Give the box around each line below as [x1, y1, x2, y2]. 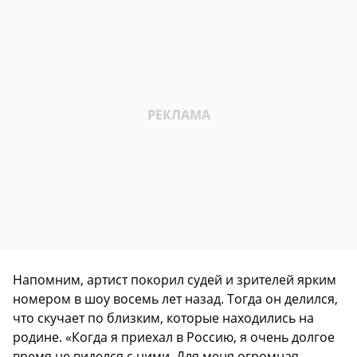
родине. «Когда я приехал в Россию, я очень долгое [13, 328, 335, 346]
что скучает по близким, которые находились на [13, 308, 314, 327]
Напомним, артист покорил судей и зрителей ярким [13, 270, 336, 288]
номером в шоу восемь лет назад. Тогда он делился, [13, 289, 338, 308]
